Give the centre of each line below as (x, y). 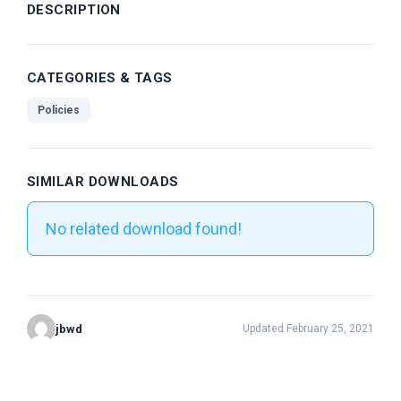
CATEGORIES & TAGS (100, 78)
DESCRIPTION (74, 10)
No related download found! (144, 229)
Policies (59, 111)
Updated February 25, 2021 (308, 329)
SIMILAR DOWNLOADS (103, 182)
